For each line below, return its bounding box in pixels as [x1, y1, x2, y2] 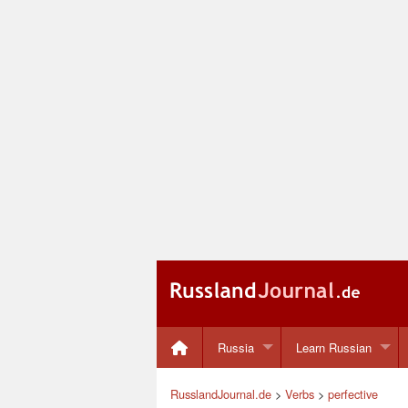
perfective [328, 385, 378, 403]
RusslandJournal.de [170, 385, 271, 403]
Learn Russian [295, 338, 372, 356]
